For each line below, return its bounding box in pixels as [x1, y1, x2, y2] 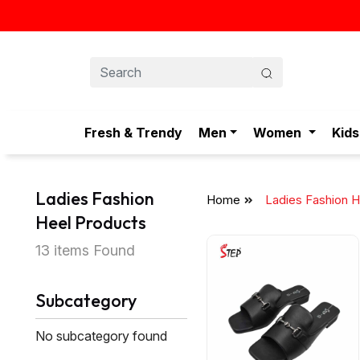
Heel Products [35, 211, 146, 235]
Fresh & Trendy [84, 125, 182, 141]
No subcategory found [35, 328, 167, 345]
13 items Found [35, 242, 135, 260]
